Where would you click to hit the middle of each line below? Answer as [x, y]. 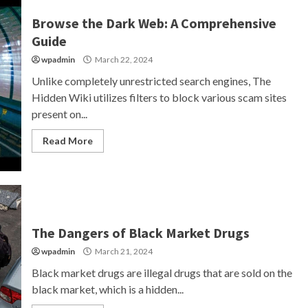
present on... [59, 114]
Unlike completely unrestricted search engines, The [151, 81]
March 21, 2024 [123, 251]
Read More [67, 141]
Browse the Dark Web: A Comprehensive [154, 23]
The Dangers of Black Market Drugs [140, 233]
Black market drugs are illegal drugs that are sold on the [162, 273]
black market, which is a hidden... [107, 289]
